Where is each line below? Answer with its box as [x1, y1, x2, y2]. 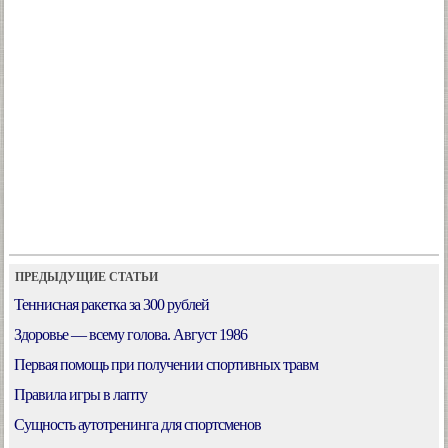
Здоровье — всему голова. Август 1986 [14, 326, 247, 344]
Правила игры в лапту [14, 386, 147, 404]
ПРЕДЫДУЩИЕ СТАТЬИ [9, 270, 158, 285]
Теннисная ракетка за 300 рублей [14, 296, 209, 314]
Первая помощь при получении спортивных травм [14, 356, 318, 374]
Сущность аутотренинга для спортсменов [14, 416, 261, 434]
